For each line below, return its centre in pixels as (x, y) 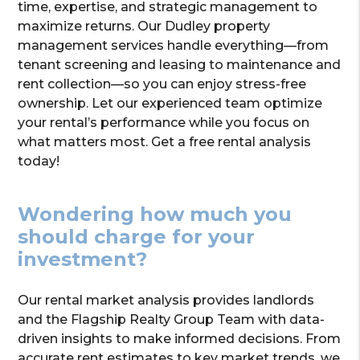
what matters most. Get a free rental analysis (165, 141)
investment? (83, 259)
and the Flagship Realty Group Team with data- (172, 319)
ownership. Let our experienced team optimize (170, 103)
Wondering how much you (155, 214)
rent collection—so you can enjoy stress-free (162, 84)
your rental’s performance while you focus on (164, 122)
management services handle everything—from (174, 45)
